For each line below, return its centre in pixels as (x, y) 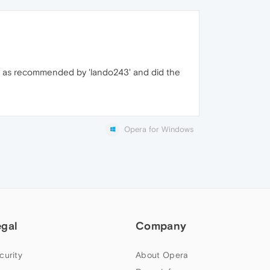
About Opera (162, 255)
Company (161, 226)
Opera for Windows (159, 129)
